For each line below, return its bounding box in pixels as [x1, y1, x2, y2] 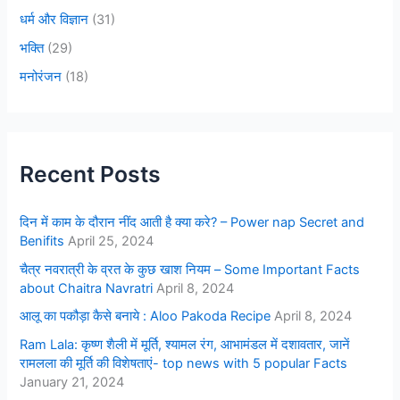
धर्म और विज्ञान [20, 11, 89, 28]
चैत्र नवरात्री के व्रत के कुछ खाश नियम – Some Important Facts [20, 261, 361, 278]
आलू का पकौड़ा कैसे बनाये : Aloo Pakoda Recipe [20, 308, 271, 325]
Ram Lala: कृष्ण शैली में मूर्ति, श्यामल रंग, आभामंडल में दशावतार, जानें [20, 337, 351, 354]
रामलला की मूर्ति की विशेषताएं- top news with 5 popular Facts [20, 355, 348, 372]
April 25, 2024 [68, 232, 154, 249]
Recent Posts [20, 160, 162, 187]
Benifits [20, 232, 65, 249]
